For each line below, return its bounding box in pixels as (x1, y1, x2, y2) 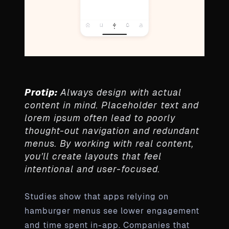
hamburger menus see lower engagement (25, 205, 199, 216)
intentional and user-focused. (25, 163, 160, 175)
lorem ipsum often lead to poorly (25, 111, 175, 124)
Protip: (25, 86, 60, 98)
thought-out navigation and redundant (25, 124, 199, 136)
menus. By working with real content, (25, 137, 194, 149)
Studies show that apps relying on (25, 191, 169, 202)
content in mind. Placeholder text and (25, 99, 199, 111)
